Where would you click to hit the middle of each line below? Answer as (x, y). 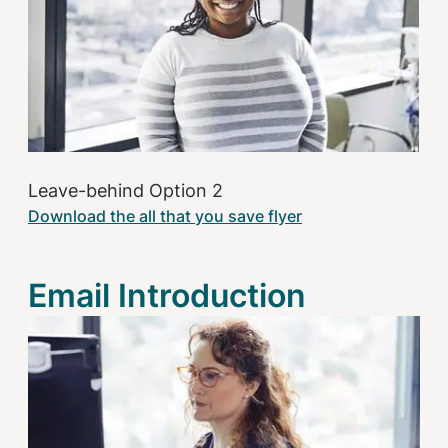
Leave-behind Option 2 (125, 190)
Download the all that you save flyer (165, 215)
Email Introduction (167, 295)
